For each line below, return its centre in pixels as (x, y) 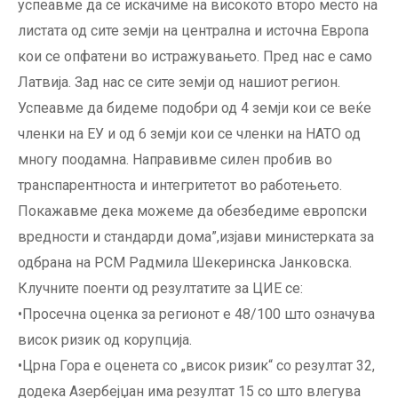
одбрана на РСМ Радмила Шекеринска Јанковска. (185, 263)
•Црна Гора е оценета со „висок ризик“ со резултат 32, (196, 366)
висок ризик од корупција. (105, 340)
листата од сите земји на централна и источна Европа (193, 31)
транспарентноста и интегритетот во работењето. (180, 186)
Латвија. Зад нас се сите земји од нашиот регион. (179, 83)
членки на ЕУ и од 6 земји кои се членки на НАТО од (189, 134)
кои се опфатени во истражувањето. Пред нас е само (195, 57)
